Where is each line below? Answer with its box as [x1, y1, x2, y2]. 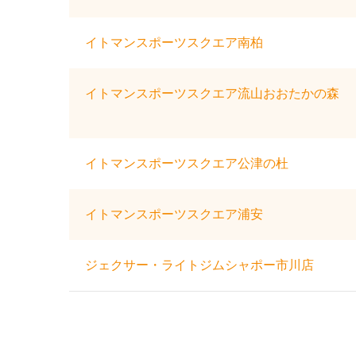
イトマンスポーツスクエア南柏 [85, 35, 263, 51]
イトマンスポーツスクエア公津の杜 [85, 156, 288, 172]
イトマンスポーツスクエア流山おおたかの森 [85, 86, 339, 102]
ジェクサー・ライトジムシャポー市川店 [85, 257, 314, 273]
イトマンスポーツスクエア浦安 [85, 207, 263, 222]
